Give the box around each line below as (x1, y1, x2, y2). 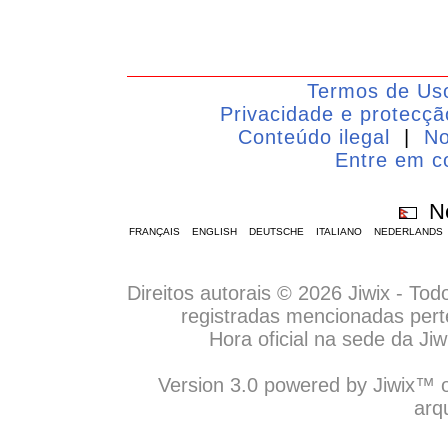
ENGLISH (191, 226, 237, 237)
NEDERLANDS (373, 226, 443, 237)
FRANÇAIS (128, 226, 180, 237)
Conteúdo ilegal (238, 126, 390, 148)
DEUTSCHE (248, 226, 304, 237)
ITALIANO (315, 226, 362, 237)
